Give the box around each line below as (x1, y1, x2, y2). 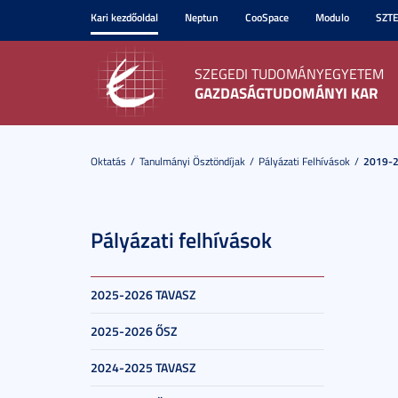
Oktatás (91, 154, 126, 169)
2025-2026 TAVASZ (91, 286, 195, 303)
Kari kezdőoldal (91, 10, 158, 25)
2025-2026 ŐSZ (91, 322, 177, 339)
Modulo (315, 10, 349, 25)
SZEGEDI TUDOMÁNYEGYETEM (195, 63, 384, 84)
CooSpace (245, 10, 289, 25)
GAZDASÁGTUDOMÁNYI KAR (195, 81, 378, 104)
